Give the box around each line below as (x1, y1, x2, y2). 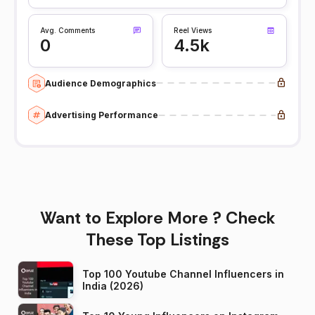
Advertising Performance (45, 110, 158, 121)
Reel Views (174, 26, 212, 35)
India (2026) (82, 280, 143, 292)
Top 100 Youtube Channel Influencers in (82, 268, 284, 281)
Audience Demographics (45, 77, 156, 89)
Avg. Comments (40, 26, 95, 35)
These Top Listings (86, 229, 229, 251)
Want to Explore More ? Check (39, 207, 276, 229)
